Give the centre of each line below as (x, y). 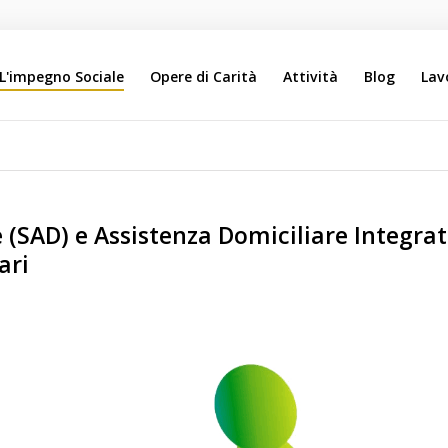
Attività (311, 76)
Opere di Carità (204, 76)
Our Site (270, 156)
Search (175, 156)
